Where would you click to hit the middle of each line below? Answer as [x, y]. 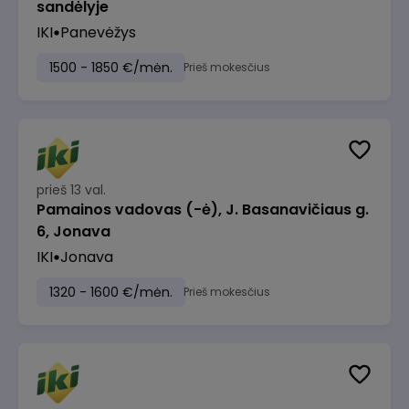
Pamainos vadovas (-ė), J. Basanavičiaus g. [203, 210]
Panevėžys [98, 32]
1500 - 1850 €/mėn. [111, 68]
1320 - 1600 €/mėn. [111, 292]
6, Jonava [73, 231]
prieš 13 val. [71, 190]
